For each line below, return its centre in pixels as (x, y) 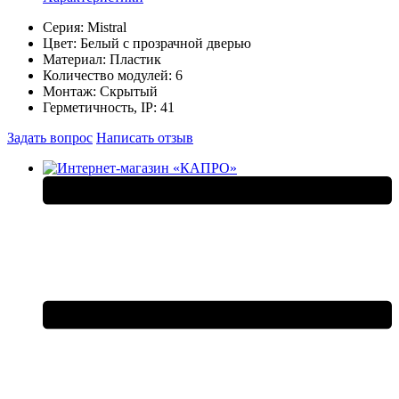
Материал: (76, 59)
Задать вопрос (50, 137)
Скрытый (129, 91)
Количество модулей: (109, 75)
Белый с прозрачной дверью (166, 43)
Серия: (65, 27)
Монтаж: (71, 91)
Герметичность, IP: (102, 107)
